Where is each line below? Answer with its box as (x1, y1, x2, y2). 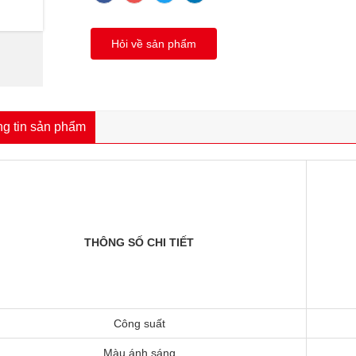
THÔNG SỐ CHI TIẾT (84, 235, 194, 249)
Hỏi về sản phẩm (111, 37, 196, 50)
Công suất (113, 316, 165, 330)
